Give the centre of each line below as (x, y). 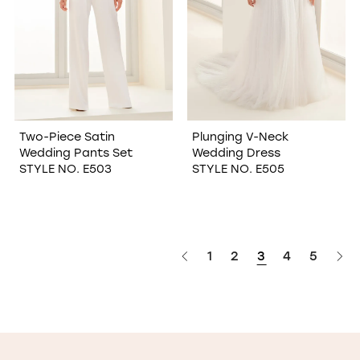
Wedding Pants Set (76, 153)
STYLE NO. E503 (65, 169)
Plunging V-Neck (240, 137)
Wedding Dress (236, 153)
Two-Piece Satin (67, 137)
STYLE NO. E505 (238, 169)
